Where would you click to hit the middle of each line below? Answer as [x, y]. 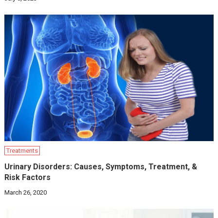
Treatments [22, 150]
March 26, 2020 [26, 192]
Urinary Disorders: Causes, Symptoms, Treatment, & [101, 166]
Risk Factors [28, 177]
